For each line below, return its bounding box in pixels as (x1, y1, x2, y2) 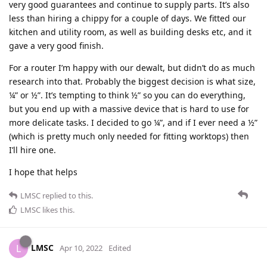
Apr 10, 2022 (60, 242, 103, 253)
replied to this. (41, 190, 93, 201)
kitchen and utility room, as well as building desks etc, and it (9, 26, 252, 38)
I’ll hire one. (9, 144, 56, 156)
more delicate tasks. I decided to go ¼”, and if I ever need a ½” (9, 116, 257, 128)
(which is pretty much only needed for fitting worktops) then (9, 130, 249, 142)
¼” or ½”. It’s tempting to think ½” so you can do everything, (9, 89, 246, 101)
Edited (108, 242, 131, 253)
